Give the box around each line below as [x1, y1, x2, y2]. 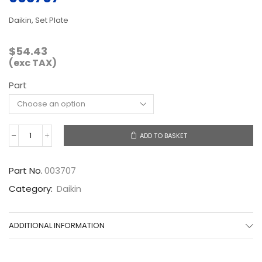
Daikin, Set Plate [9, 14, 68, 26]
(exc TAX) [9, 56, 57, 70]
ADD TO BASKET [139, 130, 187, 140]
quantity [29, 144, 60, 156]
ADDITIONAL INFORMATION [9, 219, 105, 231]
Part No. [9, 164, 43, 177]
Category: [9, 182, 55, 195]
